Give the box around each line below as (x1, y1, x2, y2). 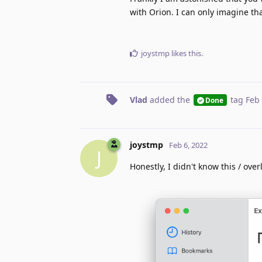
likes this (170, 47, 201, 58)
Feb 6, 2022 (169, 139, 208, 150)
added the (147, 94, 192, 105)
